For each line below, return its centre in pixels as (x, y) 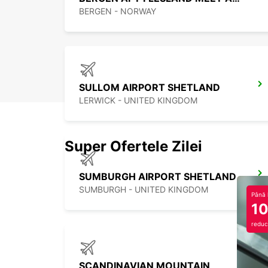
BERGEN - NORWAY (118, 11)
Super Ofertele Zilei (133, 147)
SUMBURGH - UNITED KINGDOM (144, 190)
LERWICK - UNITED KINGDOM (138, 100)
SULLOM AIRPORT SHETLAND (150, 88)
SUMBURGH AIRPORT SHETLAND (158, 177)
